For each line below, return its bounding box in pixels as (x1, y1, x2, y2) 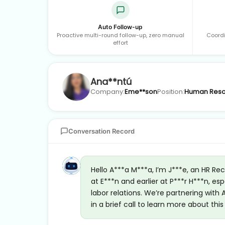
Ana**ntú (90, 75, 132, 88)
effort (113, 38, 128, 47)
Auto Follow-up (98, 23, 143, 31)
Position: (157, 87, 184, 97)
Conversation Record (68, 127, 135, 135)
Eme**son (125, 87, 157, 97)
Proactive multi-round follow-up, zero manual (56, 31, 184, 39)
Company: (90, 87, 125, 97)
